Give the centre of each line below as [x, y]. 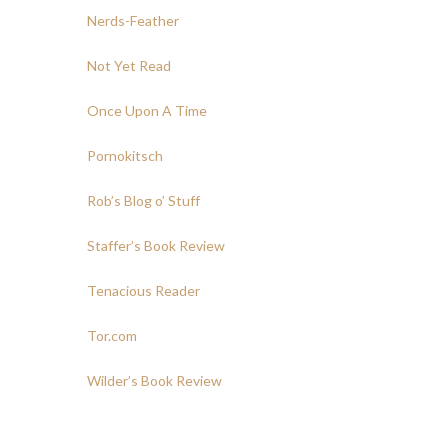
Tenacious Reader [143, 290]
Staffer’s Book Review [156, 245]
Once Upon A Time [147, 110]
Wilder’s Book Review [154, 380]
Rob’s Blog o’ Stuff [143, 200]
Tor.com [112, 335]
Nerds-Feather [133, 20]
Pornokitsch [125, 155]
